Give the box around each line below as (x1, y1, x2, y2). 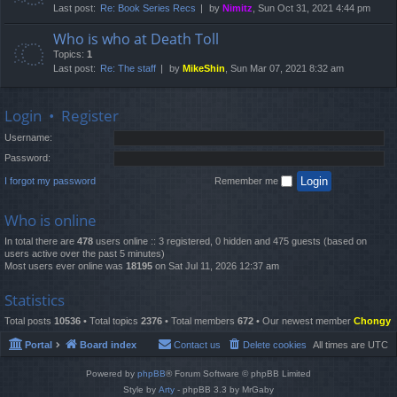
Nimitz (222, 3, 253, 14)
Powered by (86, 369, 137, 379)
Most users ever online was (4, 260, 126, 271)
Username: (4, 132, 52, 144)
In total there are (4, 235, 77, 246)
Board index (80, 339, 136, 351)
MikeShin (183, 63, 225, 74)
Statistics (4, 289, 65, 310)
